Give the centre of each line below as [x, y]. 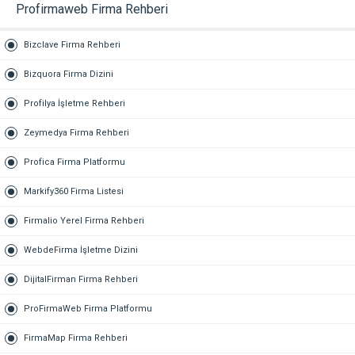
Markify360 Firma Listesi [74, 191]
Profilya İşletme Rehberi [74, 103]
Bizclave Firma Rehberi [72, 44]
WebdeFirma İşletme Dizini [81, 250]
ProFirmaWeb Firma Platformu [88, 308]
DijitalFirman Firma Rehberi [81, 279]
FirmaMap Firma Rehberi [76, 338]
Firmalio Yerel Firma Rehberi [84, 220]
